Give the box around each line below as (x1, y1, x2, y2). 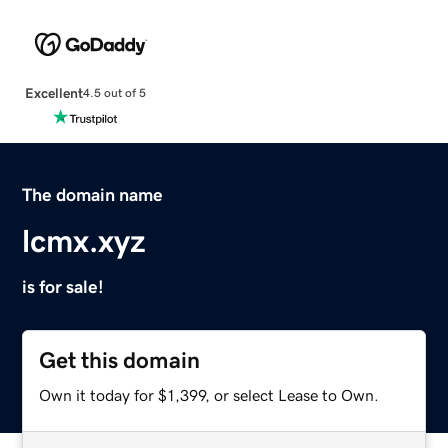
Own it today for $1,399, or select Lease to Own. (39, 386, 380, 403)
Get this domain (39, 348, 201, 372)
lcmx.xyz (22, 224, 147, 257)
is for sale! (22, 277, 105, 296)
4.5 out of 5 (82, 87, 146, 100)
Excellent (24, 85, 83, 100)
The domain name (22, 185, 164, 204)
